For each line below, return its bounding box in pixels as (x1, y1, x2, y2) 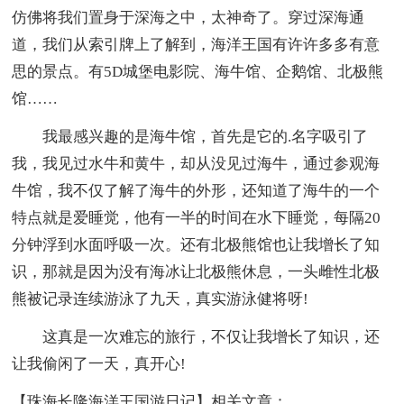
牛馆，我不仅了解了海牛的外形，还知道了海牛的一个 (12, 182, 381, 200)
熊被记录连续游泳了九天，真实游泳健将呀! (12, 290, 309, 308)
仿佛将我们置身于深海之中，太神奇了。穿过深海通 (12, 9, 365, 27)
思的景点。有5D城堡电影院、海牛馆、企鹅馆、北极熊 (12, 63, 384, 81)
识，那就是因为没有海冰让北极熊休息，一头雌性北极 (12, 263, 381, 281)
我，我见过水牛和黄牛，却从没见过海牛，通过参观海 (12, 155, 381, 173)
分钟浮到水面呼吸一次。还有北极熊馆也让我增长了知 (12, 236, 381, 254)
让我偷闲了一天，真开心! (12, 355, 187, 373)
